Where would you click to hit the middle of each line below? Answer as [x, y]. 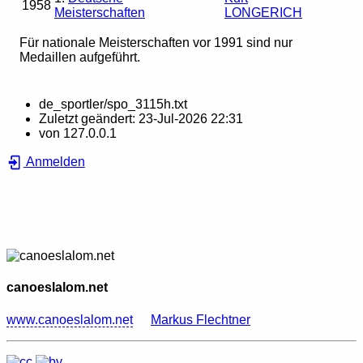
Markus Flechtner [201, 319]
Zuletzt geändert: [89, 119]
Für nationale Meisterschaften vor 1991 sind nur [156, 43]
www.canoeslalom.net [70, 319]
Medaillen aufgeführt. [80, 58]
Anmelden [54, 162]
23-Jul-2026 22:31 [191, 119]
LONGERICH [263, 13]
